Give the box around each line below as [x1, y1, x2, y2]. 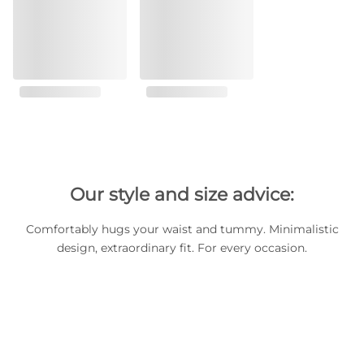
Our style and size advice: [70, 184, 294, 206]
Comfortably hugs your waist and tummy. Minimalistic [25, 222, 339, 236]
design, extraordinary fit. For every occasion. [57, 240, 307, 255]
